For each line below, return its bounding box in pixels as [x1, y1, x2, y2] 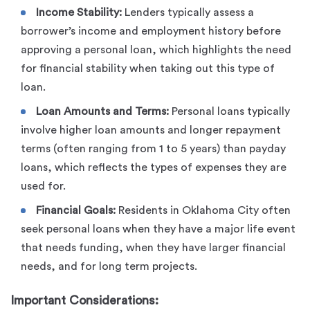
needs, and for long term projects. [21, 260, 197, 272]
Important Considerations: [10, 294, 158, 307]
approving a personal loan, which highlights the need [21, 44, 291, 55]
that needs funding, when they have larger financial [21, 241, 286, 253]
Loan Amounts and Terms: [36, 105, 169, 117]
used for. [21, 180, 66, 192]
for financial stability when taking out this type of [21, 62, 275, 74]
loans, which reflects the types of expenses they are [21, 161, 286, 173]
